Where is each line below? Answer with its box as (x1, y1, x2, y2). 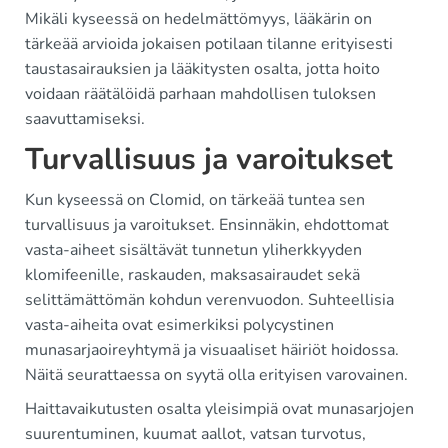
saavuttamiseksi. (25, 108, 145, 131)
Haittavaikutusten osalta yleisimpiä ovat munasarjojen (25, 398, 414, 421)
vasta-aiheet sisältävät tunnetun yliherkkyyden (25, 239, 362, 262)
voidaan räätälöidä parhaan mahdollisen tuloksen (25, 83, 376, 106)
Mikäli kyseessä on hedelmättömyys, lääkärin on (25, 8, 372, 31)
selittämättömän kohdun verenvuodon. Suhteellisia (25, 289, 394, 312)
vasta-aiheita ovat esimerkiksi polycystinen (25, 314, 334, 337)
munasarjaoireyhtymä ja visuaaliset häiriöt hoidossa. (25, 339, 399, 362)
